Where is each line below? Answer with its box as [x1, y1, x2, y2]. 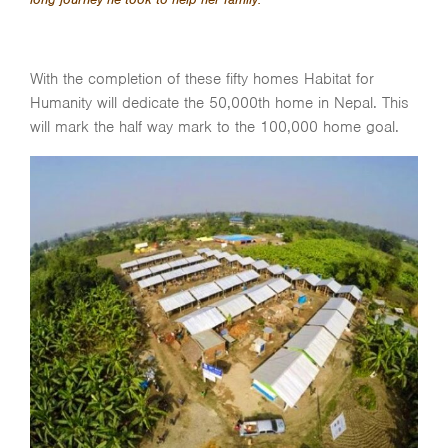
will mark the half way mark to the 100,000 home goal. [30, 117, 399, 138]
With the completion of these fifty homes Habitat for [30, 69, 374, 90]
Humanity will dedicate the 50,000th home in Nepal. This [30, 93, 409, 114]
